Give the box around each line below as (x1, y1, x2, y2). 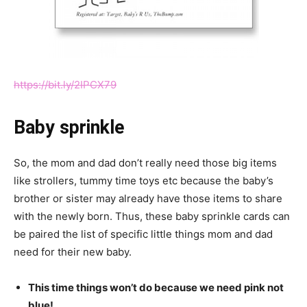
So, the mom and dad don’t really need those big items (14, 156, 277, 170)
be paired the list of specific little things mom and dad (14, 228, 273, 241)
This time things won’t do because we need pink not (28, 281, 284, 295)
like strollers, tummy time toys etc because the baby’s (14, 174, 273, 188)
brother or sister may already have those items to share (14, 192, 282, 206)
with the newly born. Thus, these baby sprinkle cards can (14, 210, 290, 223)
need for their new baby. (14, 245, 132, 259)
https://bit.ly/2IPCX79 (14, 78, 116, 92)
